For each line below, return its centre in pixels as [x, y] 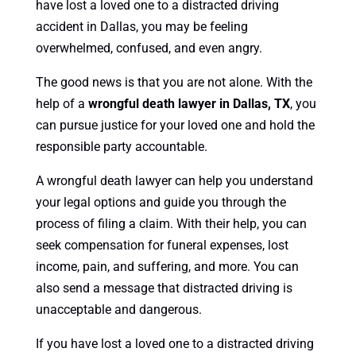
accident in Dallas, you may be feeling [141, 27]
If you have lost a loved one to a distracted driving [174, 344]
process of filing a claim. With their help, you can [171, 224]
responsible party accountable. [121, 147]
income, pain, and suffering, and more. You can [167, 267]
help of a [62, 104]
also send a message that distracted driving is [164, 288]
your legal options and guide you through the [161, 203]
